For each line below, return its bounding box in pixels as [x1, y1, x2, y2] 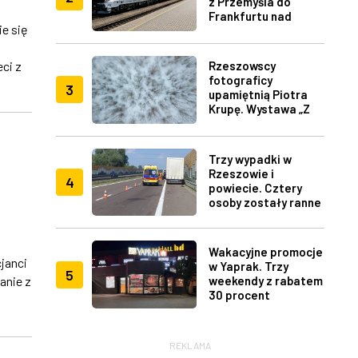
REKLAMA [169, 340, 211, 352]
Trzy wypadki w [208, 152, 292, 166]
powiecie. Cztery [208, 181, 302, 195]
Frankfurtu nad [208, 8, 292, 23]
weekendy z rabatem [208, 272, 323, 288]
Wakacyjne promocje [208, 244, 323, 259]
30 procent [208, 287, 270, 302]
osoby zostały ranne [208, 195, 321, 209]
